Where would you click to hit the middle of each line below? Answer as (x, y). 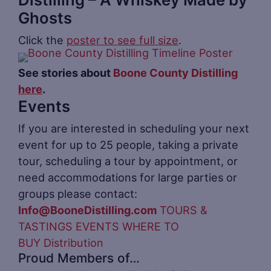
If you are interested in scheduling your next (134, 128)
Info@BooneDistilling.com (87, 210)
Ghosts (45, 18)
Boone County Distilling (175, 72)
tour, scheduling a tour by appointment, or (128, 161)
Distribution (73, 242)
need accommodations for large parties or (128, 177)
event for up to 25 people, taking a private (128, 144)
